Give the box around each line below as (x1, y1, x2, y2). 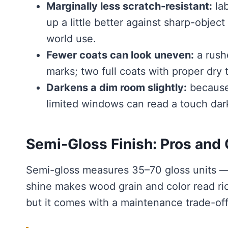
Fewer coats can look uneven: (46, 49, 194, 61)
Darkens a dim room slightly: (46, 81, 187, 94)
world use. (46, 33, 96, 45)
